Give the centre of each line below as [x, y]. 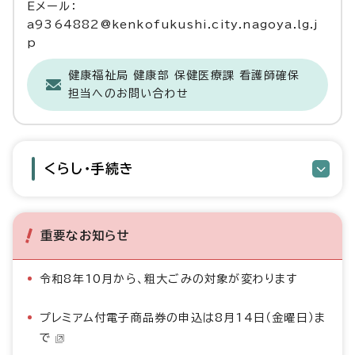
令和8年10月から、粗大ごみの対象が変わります [169, 279]
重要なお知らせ [85, 235]
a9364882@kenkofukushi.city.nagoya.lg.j [173, 25]
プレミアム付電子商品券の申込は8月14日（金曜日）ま [183, 318]
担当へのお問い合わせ [128, 94]
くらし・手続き [90, 168]
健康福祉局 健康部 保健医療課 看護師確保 [184, 75]
